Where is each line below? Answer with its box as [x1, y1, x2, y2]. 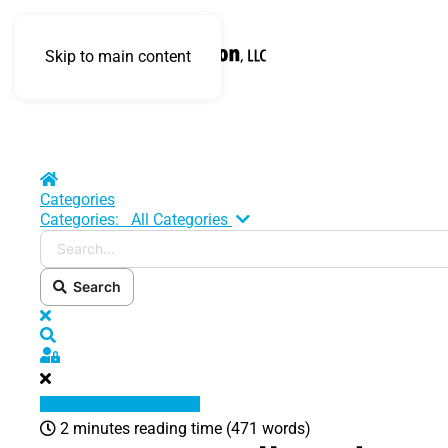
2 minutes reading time [60, 419, 222, 438]
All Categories [131, 210, 228, 229]
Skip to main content [45, 47, 191, 66]
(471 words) [226, 419, 311, 438]
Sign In [59, 345, 108, 364]
